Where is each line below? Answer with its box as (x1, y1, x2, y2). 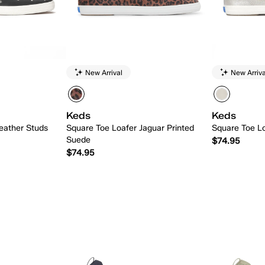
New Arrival (85, 67, 123, 77)
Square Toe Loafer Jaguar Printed (66, 123, 195, 134)
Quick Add (116, 180, 161, 191)
